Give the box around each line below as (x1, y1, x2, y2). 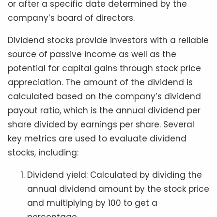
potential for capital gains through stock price (8, 62, 201, 75)
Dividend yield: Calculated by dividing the (27, 169, 202, 181)
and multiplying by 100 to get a (27, 197, 157, 209)
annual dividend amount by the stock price (27, 183, 209, 195)
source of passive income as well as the (8, 48, 176, 61)
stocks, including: (8, 147, 78, 159)
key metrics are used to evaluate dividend (8, 133, 186, 145)
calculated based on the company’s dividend (8, 91, 201, 103)
